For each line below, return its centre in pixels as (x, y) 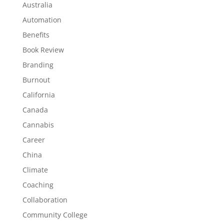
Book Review (43, 50)
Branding (38, 65)
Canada (35, 110)
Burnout (36, 80)
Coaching (38, 185)
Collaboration (45, 200)
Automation (42, 20)
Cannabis (38, 125)
